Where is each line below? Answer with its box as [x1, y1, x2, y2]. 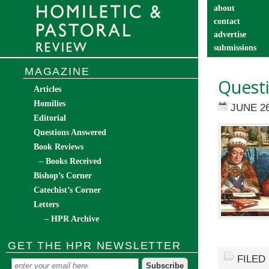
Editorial [34, 113, 66, 122]
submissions [214, 43, 256, 52]
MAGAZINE [25, 65, 90, 77]
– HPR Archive [44, 214, 99, 223]
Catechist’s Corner [34, 186, 101, 195]
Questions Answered [34, 128, 106, 137]
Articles [34, 85, 61, 94]
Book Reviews [34, 142, 83, 151]
